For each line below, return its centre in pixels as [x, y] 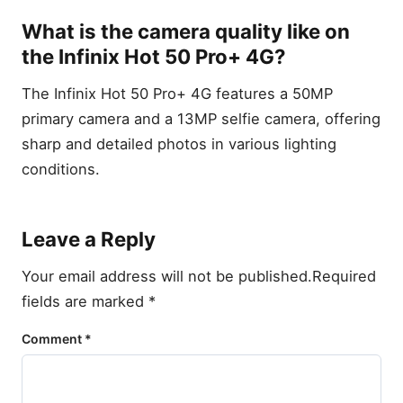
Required [344, 277]
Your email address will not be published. [167, 277]
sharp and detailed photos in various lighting [179, 144]
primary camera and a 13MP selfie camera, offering [201, 119]
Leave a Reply [89, 239]
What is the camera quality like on [186, 31]
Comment [53, 339]
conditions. [61, 170]
